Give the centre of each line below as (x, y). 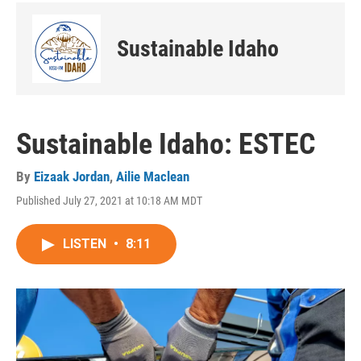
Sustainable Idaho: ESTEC (166, 144)
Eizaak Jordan (72, 176)
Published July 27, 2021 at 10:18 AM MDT (109, 201)
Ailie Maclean (153, 176)
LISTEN (86, 244)
